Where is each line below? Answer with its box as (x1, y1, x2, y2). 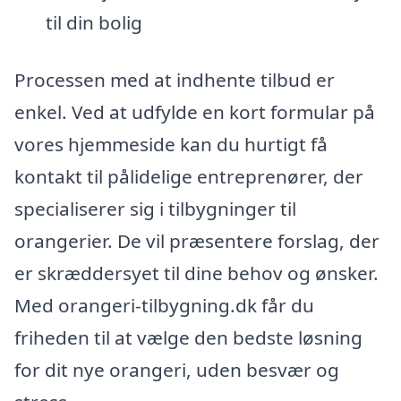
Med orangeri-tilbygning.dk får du (14, 292, 314, 318)
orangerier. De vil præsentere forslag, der (14, 227, 380, 253)
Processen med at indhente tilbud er (14, 66, 335, 92)
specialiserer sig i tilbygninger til (14, 195, 296, 221)
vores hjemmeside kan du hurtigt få (14, 131, 328, 157)
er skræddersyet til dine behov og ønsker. (14, 260, 379, 286)
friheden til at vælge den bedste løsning (14, 324, 363, 350)
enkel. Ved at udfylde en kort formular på (14, 98, 375, 124)
